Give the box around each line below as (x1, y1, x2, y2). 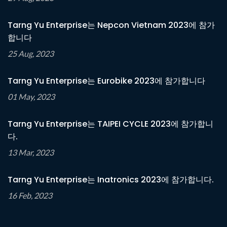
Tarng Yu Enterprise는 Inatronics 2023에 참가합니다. (8, 173, 214, 185)
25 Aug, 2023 (8, 48, 54, 58)
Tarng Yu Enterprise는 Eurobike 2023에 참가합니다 (8, 74, 205, 87)
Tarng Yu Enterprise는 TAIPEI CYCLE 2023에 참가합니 (8, 118, 213, 130)
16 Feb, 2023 (8, 190, 52, 200)
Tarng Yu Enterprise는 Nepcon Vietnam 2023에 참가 (8, 19, 215, 31)
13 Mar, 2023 (8, 147, 54, 157)
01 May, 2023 (8, 91, 55, 101)
